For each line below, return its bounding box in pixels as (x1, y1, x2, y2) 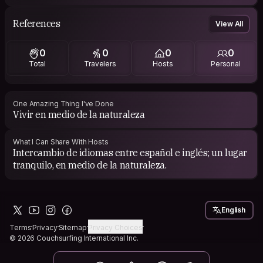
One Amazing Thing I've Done (13, 99, 114, 108)
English (221, 205, 245, 214)
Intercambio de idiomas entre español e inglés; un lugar (13, 146, 183, 159)
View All (215, 19, 243, 28)
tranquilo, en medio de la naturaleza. (13, 159, 167, 171)
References (13, 18, 60, 30)
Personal (210, 59, 241, 69)
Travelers (84, 59, 116, 69)
